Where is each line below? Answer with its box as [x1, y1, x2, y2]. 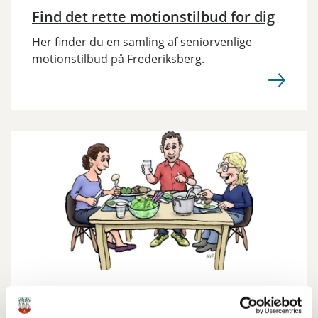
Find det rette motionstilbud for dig [32, 7, 275, 26]
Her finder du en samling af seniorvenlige [32, 34, 252, 50]
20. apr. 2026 [32, 292, 94, 305]
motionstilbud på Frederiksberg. [32, 51, 204, 67]
